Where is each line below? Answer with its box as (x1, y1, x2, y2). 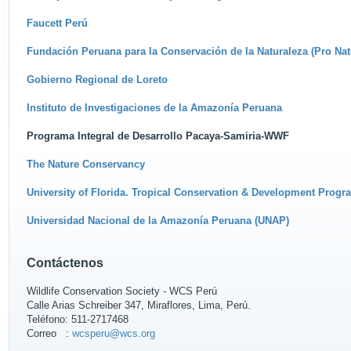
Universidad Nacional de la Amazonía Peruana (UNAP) (27, 215, 289, 226)
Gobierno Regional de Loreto (27, 74, 168, 85)
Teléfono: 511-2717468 (27, 313, 128, 325)
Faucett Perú (27, 17, 88, 29)
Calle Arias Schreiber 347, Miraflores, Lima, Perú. (27, 299, 251, 311)
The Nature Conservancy (27, 158, 145, 170)
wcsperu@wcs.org (72, 327, 155, 339)
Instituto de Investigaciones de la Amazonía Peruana (27, 102, 282, 114)
